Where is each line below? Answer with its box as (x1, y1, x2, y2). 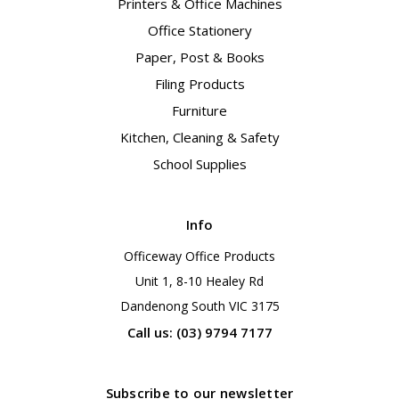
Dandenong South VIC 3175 (119, 297, 280, 315)
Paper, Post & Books (134, 48, 265, 67)
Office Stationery (147, 21, 252, 40)
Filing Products (154, 75, 245, 94)
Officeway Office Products (124, 248, 275, 265)
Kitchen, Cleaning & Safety (119, 128, 280, 147)
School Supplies (152, 155, 247, 174)
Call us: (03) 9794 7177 (126, 323, 273, 342)
